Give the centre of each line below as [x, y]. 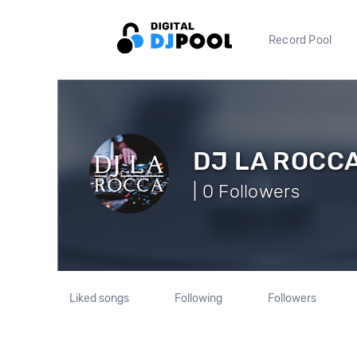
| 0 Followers [246, 191]
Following [198, 298]
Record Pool [300, 40]
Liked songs [100, 298]
